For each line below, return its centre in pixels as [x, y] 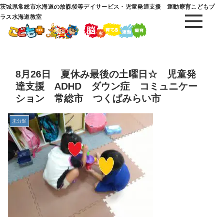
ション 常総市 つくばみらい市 [88, 98]
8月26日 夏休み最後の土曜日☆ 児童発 [106, 74]
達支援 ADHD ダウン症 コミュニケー [107, 86]
